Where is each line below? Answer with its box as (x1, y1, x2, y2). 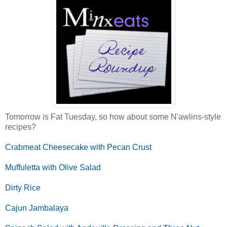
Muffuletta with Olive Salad (5, 163, 101, 172)
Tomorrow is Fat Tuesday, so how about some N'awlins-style (5, 112, 221, 121)
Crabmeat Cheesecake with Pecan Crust (5, 142, 152, 152)
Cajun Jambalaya (5, 203, 68, 212)
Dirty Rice (5, 183, 41, 192)
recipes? (5, 122, 36, 131)
